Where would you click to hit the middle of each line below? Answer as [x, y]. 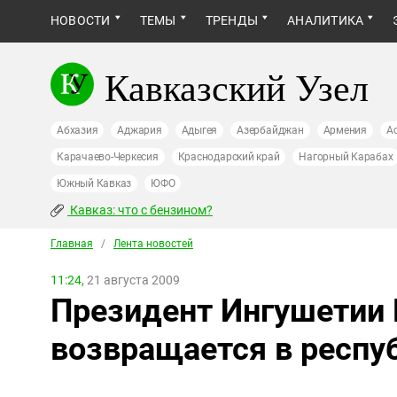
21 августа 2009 [132, 280]
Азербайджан [270, 130]
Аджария [140, 130]
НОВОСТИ [81, 20]
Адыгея [199, 130]
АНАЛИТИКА [326, 20]
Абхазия [78, 130]
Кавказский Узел [237, 87]
